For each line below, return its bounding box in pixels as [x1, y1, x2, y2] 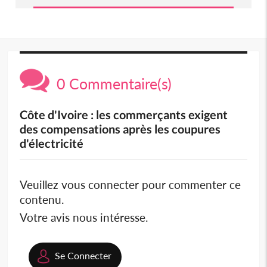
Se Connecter [55, 250, 112, 262]
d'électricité [20, 136, 84, 151]
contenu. [20, 193, 64, 207]
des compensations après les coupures [20, 122, 221, 136]
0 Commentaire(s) [49, 74, 172, 93]
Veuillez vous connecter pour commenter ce [20, 178, 241, 192]
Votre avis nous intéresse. [20, 210, 148, 225]
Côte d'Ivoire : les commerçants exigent [20, 107, 228, 122]
